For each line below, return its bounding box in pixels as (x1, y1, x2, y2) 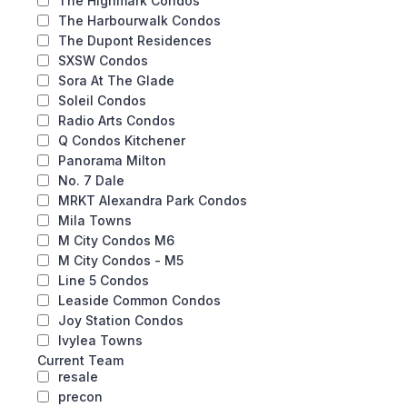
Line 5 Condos (58, 273, 149, 288)
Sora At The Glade (58, 73, 174, 88)
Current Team (37, 352, 124, 368)
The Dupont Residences (58, 33, 212, 48)
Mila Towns (58, 213, 132, 228)
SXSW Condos (58, 53, 148, 68)
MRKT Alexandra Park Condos (58, 193, 247, 208)
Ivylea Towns (58, 333, 143, 348)
